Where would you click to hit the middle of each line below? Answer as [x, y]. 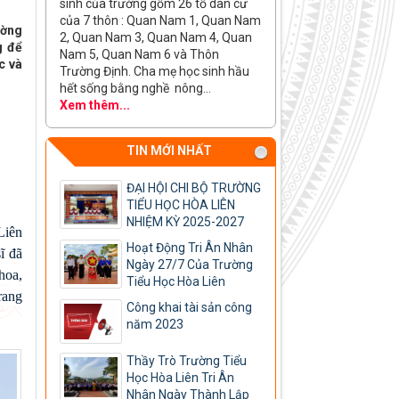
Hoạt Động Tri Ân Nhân [189, 248]
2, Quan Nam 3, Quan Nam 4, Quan [155, 38]
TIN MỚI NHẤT [170, 151]
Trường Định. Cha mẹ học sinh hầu [154, 72]
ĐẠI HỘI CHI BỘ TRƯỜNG [193, 188]
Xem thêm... [94, 106]
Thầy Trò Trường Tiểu [186, 361]
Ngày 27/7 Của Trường [189, 265]
